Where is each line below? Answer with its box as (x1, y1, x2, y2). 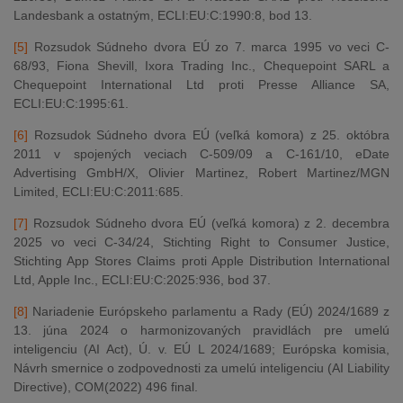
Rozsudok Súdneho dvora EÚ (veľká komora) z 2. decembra (28, 216, 390, 230)
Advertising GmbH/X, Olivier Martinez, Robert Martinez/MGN (13, 166, 390, 180)
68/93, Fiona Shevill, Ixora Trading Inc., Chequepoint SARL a (13, 58, 390, 73)
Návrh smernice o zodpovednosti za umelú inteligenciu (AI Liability (13, 361, 390, 375)
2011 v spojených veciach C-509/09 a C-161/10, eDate (13, 147, 390, 161)
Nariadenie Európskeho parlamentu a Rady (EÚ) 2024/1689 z (28, 304, 390, 318)
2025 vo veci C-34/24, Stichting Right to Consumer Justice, (13, 235, 390, 249)
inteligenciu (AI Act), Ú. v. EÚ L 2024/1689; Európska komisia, (13, 342, 390, 356)
